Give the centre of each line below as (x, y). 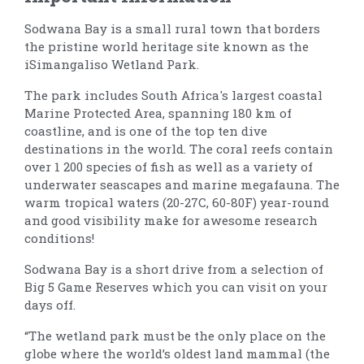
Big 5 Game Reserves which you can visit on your (176, 286)
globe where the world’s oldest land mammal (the (177, 353)
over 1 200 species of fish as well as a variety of (169, 166)
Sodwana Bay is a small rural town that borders (172, 28)
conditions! (59, 238)
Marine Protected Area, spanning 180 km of (158, 113)
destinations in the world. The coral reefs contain (179, 148)
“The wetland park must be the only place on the (175, 335)
